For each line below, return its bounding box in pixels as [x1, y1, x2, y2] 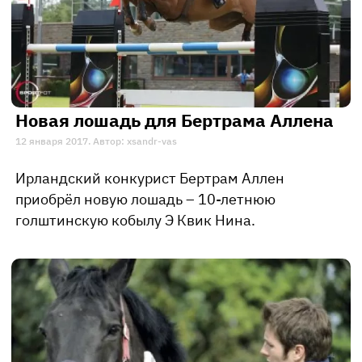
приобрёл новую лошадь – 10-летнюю [15, 190, 276, 209]
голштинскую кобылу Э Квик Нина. [15, 211, 255, 230]
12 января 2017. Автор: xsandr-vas [15, 135, 177, 148]
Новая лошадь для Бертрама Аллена [15, 108, 334, 133]
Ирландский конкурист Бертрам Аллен [15, 169, 284, 188]
